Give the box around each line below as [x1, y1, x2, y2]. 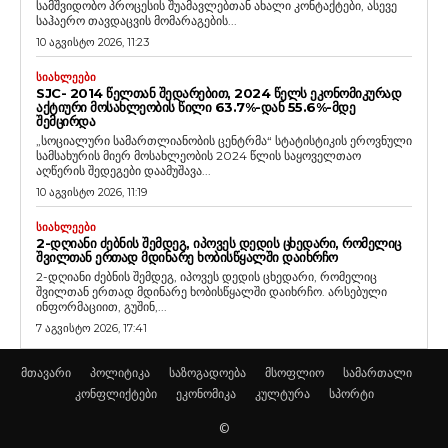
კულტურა [254, 384, 310, 402]
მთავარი [20, 363, 71, 381]
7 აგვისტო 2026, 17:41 [36, 320, 147, 335]
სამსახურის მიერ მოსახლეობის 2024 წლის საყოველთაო [36, 147, 361, 163]
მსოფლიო [264, 363, 324, 381]
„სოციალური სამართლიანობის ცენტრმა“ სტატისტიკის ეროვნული [36, 132, 412, 148]
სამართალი [342, 363, 412, 381]
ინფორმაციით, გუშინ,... [36, 298, 167, 314]
